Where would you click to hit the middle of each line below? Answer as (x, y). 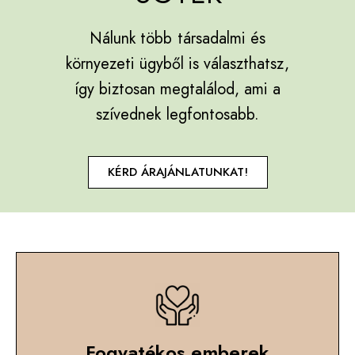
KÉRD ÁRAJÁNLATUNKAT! (177, 172)
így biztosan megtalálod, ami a (177, 90)
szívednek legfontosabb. (177, 115)
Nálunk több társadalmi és (177, 39)
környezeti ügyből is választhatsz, (177, 64)
